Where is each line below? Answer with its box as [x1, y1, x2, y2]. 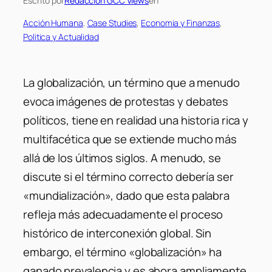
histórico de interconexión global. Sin [23, 225, 212, 242]
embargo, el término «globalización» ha [23, 244, 222, 260]
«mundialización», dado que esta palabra [23, 188, 230, 204]
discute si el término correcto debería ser [23, 169, 234, 185]
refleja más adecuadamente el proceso [23, 206, 223, 223]
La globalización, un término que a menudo [23, 75, 240, 91]
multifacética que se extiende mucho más [23, 131, 237, 148]
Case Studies [87, 16, 137, 29]
